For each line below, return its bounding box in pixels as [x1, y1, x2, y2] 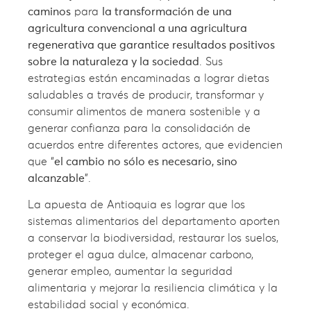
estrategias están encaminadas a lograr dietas [28, 73, 269, 85]
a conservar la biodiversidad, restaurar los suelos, [28, 233, 278, 244]
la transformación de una [102, 6, 232, 18]
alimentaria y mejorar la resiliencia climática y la [28, 283, 278, 294]
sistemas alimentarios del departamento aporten [28, 216, 280, 228]
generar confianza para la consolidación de [28, 123, 251, 135]
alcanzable [28, 173, 85, 185]
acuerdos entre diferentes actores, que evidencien [28, 140, 283, 151]
